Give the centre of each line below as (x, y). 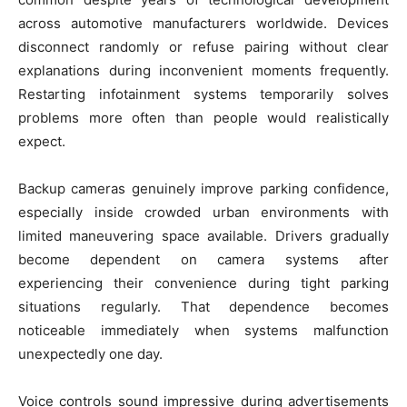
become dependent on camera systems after (203, 259)
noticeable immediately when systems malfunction (203, 330)
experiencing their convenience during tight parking (203, 283)
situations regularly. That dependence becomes (203, 307)
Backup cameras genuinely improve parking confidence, (203, 189)
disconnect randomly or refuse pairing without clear (203, 47)
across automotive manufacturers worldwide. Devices (203, 23)
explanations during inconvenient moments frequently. (203, 70)
